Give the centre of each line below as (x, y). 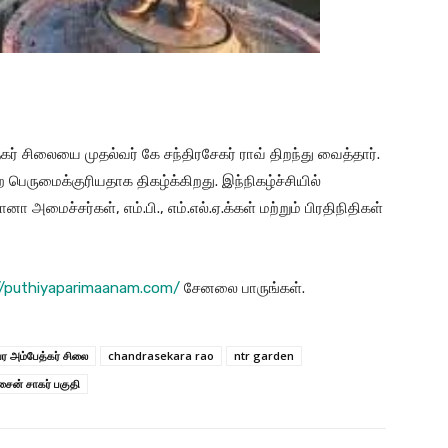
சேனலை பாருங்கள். (242, 287)
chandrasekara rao (161, 355)
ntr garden (264, 355)
